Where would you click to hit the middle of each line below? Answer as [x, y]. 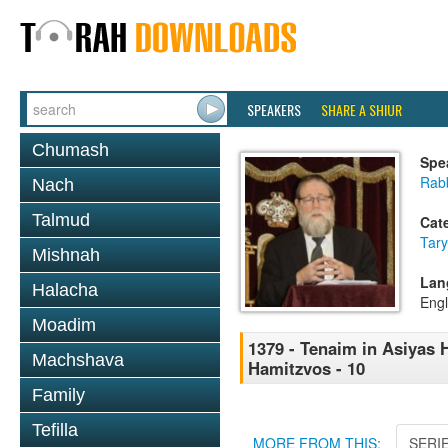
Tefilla [55, 430]
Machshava [78, 360]
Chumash [70, 150]
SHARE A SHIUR [361, 109]
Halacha [65, 290]
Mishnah [66, 255]
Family [58, 395]
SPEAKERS [274, 109]
